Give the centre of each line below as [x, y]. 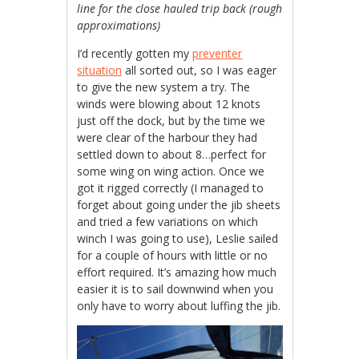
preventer [218, 54]
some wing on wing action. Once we [171, 171]
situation [100, 71]
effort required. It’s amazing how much [177, 272]
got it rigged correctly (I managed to [171, 188]
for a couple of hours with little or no [173, 256]
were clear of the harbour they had [167, 138]
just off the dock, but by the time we [171, 121]
